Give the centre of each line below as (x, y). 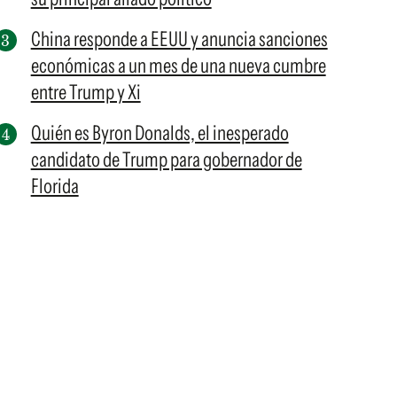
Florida (54, 186)
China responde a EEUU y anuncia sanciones (179, 39)
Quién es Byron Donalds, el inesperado (160, 133)
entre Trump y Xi (86, 92)
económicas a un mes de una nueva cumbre (178, 66)
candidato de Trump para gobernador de (166, 160)
